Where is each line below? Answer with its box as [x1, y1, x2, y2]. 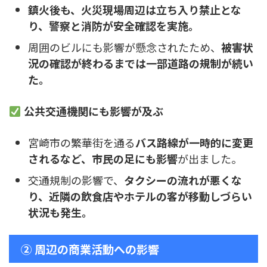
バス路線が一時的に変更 [135, 134, 253, 150]
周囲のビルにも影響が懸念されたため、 [28, 39, 221, 55]
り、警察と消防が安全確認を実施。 [28, 17, 199, 33]
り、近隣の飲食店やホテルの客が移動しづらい [28, 188, 252, 204]
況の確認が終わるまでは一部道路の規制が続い [28, 55, 253, 71]
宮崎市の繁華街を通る [28, 134, 135, 150]
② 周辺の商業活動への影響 [21, 241, 159, 257]
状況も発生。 [28, 204, 92, 220]
